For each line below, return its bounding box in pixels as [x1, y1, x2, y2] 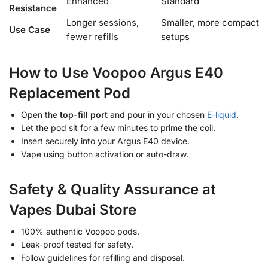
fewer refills [66, 31, 118, 42]
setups [161, 31, 190, 42]
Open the [21, 109, 60, 120]
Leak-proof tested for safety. [21, 239, 133, 249]
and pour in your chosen [108, 109, 207, 120]
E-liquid [207, 109, 236, 120]
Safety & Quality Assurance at [9, 180, 215, 198]
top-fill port [60, 109, 108, 120]
